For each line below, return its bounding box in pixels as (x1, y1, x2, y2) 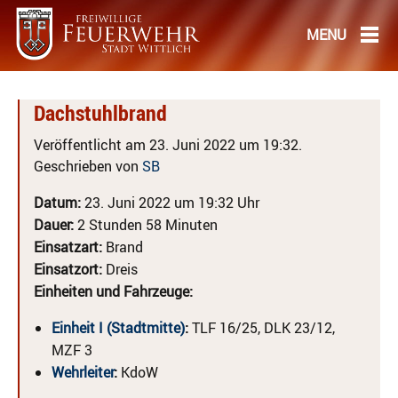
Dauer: (34, 215, 74, 235)
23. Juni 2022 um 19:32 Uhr (81, 193, 259, 212)
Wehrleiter (52, 362, 114, 382)
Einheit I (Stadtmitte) (52, 318, 185, 338)
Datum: (34, 193, 81, 212)
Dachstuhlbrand (34, 99, 167, 127)
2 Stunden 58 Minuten (74, 215, 218, 235)
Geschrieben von (34, 156, 142, 176)
